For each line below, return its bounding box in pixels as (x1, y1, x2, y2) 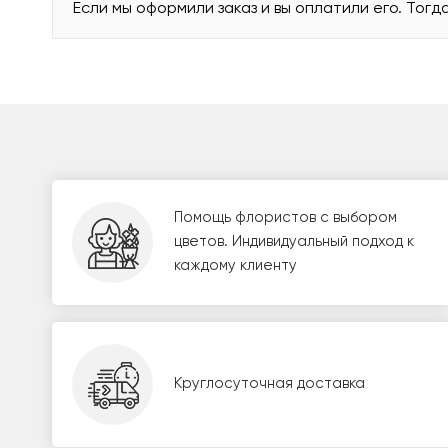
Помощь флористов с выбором (174, 210, 397, 226)
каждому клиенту (174, 258, 297, 274)
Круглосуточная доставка (174, 376, 365, 392)
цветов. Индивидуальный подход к (174, 234, 414, 250)
